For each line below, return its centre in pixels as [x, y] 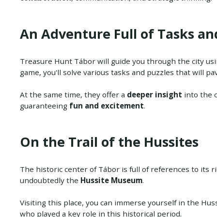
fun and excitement [105, 105]
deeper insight [154, 94]
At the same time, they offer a [73, 94]
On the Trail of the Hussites [109, 141]
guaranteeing [43, 105]
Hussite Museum [111, 180]
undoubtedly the [50, 180]
